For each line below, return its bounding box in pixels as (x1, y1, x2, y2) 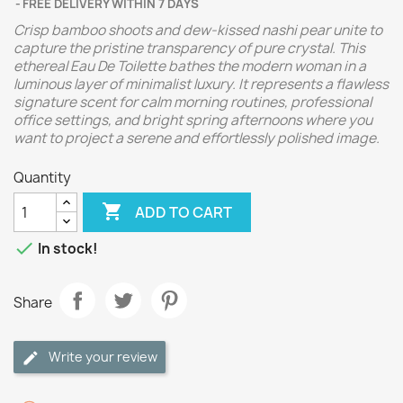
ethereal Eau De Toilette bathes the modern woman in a (13, 57, 366, 76)
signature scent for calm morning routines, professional (13, 93, 372, 112)
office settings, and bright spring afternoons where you (13, 111, 372, 130)
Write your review (49, 348, 157, 365)
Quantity (13, 168, 71, 187)
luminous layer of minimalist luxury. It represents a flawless (13, 75, 389, 94)
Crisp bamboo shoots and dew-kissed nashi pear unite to (13, 21, 382, 40)
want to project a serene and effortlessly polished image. (13, 129, 380, 148)
